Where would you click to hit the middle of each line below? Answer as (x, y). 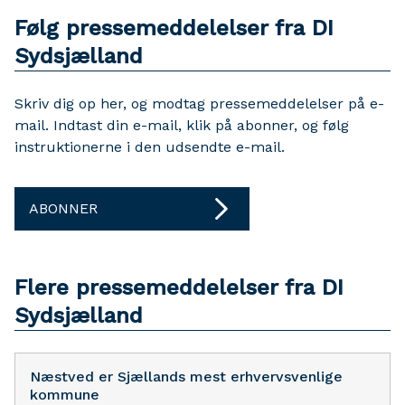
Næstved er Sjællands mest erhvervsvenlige (186, 377)
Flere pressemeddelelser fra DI (179, 287)
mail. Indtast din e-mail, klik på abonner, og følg (182, 125)
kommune (65, 395)
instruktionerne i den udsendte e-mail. (150, 147)
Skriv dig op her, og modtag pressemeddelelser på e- (199, 104)
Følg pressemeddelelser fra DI (174, 28)
